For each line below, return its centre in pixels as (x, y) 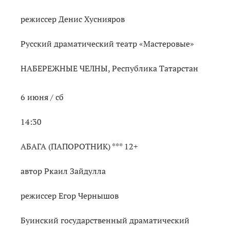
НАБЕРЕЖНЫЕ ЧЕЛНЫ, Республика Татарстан (109, 68)
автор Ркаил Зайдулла (63, 171)
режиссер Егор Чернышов (70, 195)
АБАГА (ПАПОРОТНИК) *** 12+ (79, 146)
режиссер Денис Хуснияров (73, 19)
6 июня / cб (42, 97)
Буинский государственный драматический (105, 220)
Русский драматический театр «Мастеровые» (107, 43)
